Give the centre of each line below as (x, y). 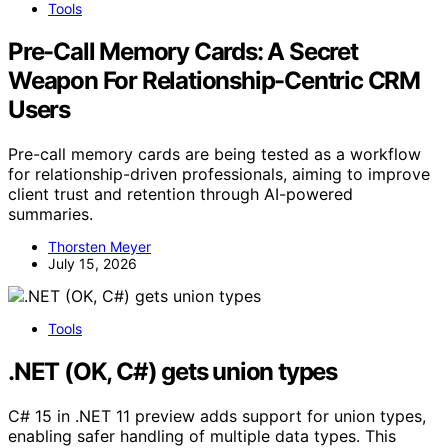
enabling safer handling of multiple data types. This (202, 435)
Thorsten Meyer (99, 246)
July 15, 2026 (92, 263)
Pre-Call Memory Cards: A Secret (183, 51)
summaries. (50, 213)
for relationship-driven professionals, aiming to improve (219, 173)
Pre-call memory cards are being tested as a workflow (214, 153)
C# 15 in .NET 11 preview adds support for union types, (217, 415)
